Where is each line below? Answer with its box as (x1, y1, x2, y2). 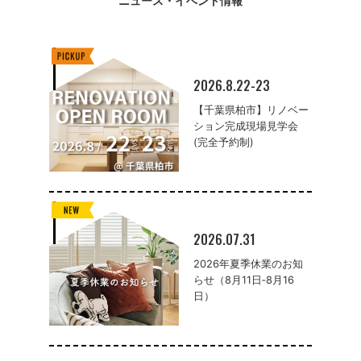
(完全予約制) (193, 136, 254, 149)
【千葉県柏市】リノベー (193, 104, 309, 117)
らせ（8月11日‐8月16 (193, 274, 294, 287)
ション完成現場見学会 (193, 120, 298, 133)
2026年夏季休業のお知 (193, 258, 303, 271)
